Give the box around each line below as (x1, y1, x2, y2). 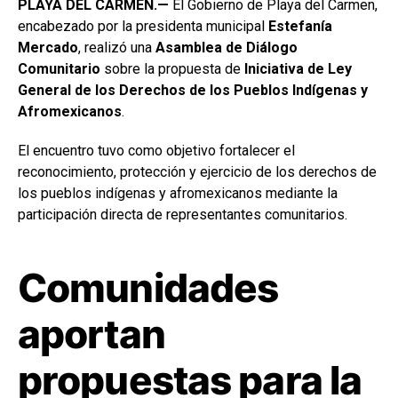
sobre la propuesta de (100, 60, 244, 78)
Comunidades (18, 264, 279, 313)
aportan (18, 310, 165, 359)
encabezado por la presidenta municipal (18, 18, 268, 36)
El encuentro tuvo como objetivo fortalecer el (18, 142, 295, 160)
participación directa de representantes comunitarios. (18, 206, 347, 224)
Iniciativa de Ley (244, 60, 352, 78)
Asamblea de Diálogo (155, 39, 298, 57)
